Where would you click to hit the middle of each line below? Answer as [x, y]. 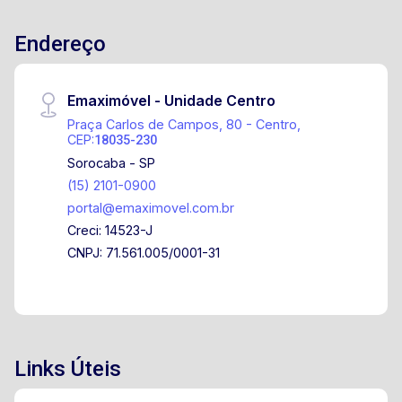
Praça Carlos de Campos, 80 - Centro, [184, 124]
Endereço [60, 44]
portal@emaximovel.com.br [151, 208]
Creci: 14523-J [110, 230]
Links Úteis [68, 369]
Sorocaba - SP [112, 163]
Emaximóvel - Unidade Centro [172, 100]
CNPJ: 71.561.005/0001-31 [144, 253]
